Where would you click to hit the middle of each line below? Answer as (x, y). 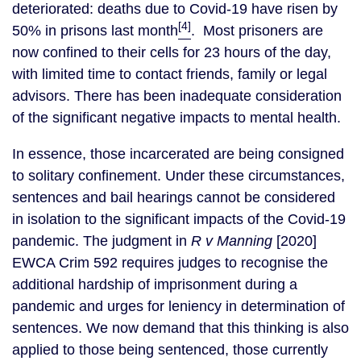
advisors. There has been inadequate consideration (177, 96)
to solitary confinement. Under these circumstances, (178, 176)
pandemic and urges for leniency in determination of (178, 306)
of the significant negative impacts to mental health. (176, 118)
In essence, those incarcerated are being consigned (178, 154)
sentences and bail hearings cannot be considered (174, 197)
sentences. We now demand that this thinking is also (180, 328)
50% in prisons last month (95, 31)
